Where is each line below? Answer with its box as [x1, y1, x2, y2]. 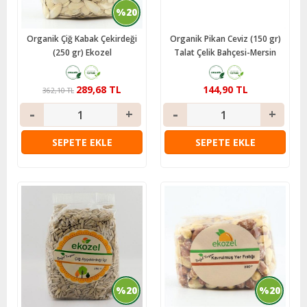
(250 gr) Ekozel [52, 47, 112, 58]
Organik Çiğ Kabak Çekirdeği [27, 33, 137, 45]
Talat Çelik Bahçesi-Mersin [174, 47, 276, 58]
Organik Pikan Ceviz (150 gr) [169, 33, 281, 45]
